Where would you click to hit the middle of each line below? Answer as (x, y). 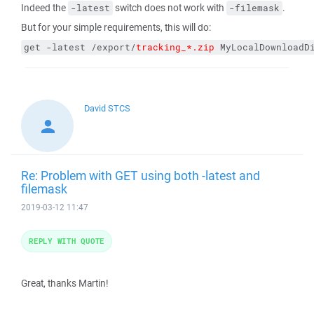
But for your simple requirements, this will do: (116, 27)
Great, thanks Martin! (65, 283)
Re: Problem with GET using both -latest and (141, 175)
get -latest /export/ (80, 47)
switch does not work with (170, 8)
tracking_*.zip (175, 47)
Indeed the (45, 8)
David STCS (107, 108)
